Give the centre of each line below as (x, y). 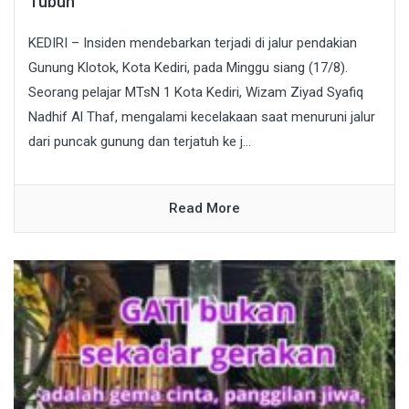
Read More (204, 208)
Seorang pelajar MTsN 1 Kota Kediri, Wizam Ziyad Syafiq (196, 92)
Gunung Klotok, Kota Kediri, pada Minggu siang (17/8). (188, 67)
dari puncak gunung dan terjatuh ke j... (140, 141)
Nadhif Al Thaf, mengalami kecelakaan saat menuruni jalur (202, 116)
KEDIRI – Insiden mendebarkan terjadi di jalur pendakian (193, 42)
